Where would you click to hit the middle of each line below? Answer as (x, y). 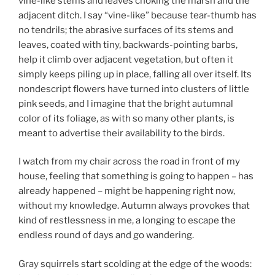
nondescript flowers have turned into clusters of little (134, 89)
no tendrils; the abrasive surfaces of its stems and (126, 30)
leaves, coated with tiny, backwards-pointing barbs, (128, 45)
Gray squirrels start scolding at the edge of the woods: (135, 264)
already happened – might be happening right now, (127, 191)
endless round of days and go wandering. (106, 235)
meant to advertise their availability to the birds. (122, 133)
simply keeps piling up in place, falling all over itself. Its (135, 74)
